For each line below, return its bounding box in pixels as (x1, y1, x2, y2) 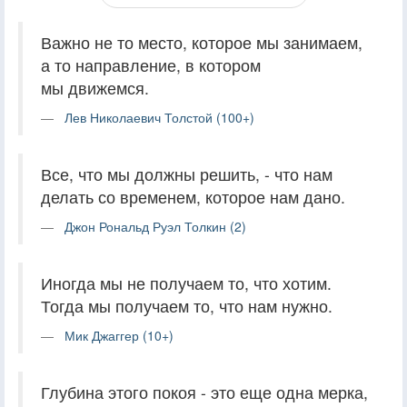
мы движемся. (41, 75, 149, 99)
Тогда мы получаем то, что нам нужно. (41, 293, 333, 317)
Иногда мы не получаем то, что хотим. (41, 271, 332, 294)
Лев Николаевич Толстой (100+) (65, 107, 254, 126)
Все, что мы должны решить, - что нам (41, 162, 333, 185)
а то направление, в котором (41, 53, 261, 76)
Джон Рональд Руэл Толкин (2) (65, 216, 246, 235)
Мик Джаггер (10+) (65, 325, 174, 344)
